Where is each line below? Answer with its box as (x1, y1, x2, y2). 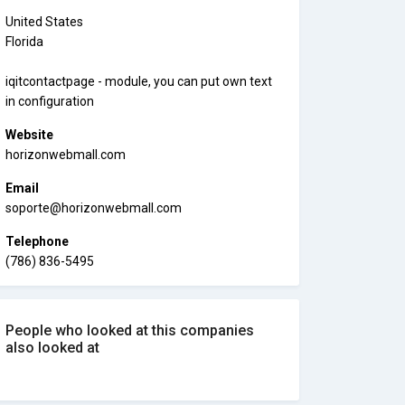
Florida (5, 34, 43, 49)
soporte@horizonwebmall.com (5, 201, 182, 215)
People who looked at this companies (5, 322, 254, 339)
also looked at (5, 339, 99, 356)
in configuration (5, 94, 94, 108)
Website (5, 127, 53, 142)
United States (5, 14, 83, 29)
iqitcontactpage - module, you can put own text (5, 74, 272, 89)
